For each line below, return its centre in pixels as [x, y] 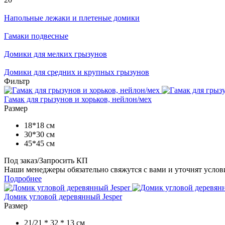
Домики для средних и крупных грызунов [77, 72]
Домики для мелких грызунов [55, 54]
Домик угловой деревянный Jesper [63, 196]
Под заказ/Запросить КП [46, 160]
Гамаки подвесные [36, 36]
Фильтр [17, 81]
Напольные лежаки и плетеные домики [72, 18]
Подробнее [23, 178]
